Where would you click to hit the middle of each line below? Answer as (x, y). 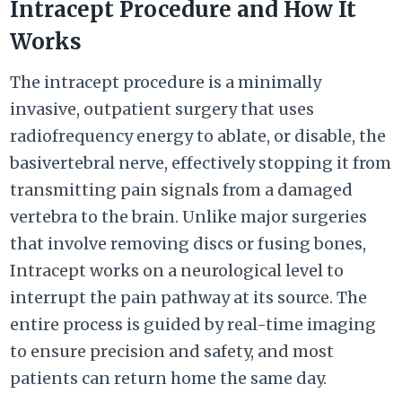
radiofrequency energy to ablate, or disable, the (198, 136)
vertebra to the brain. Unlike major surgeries (189, 217)
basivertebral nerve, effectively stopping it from (201, 163)
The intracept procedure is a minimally (166, 83)
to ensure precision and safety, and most (172, 352)
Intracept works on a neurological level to (177, 271)
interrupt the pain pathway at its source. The (189, 298)
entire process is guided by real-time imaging (193, 325)
